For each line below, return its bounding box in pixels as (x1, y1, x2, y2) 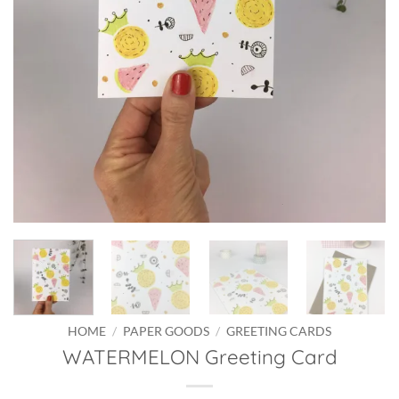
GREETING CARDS (226, 324, 332, 339)
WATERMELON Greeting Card (61, 345, 338, 370)
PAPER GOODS (123, 324, 209, 339)
